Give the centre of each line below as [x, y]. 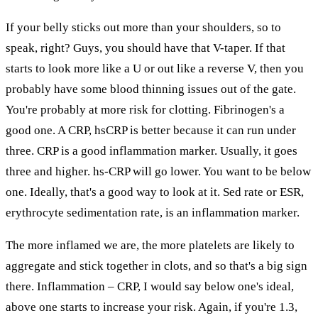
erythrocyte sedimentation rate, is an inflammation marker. [153, 212]
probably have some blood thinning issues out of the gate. [151, 89]
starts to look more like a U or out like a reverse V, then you [155, 68]
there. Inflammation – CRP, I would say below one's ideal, [150, 286]
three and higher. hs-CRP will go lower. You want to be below [158, 171]
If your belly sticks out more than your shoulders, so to [143, 27]
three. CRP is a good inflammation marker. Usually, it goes [152, 150]
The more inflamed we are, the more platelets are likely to [150, 245]
